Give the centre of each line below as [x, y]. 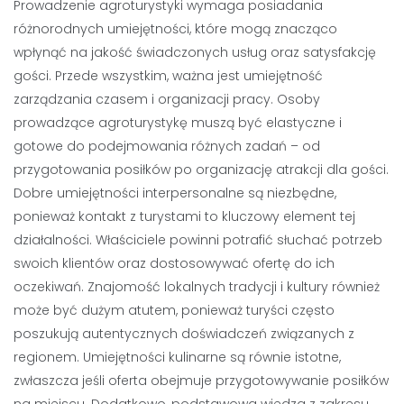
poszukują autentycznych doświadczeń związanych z [184, 334]
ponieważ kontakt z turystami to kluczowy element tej [184, 216]
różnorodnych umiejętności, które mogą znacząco [175, 29]
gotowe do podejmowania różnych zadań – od [167, 146]
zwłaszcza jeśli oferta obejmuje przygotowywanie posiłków [201, 381]
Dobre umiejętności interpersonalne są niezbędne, [175, 193]
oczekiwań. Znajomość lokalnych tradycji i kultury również [197, 287]
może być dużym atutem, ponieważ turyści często [174, 310]
